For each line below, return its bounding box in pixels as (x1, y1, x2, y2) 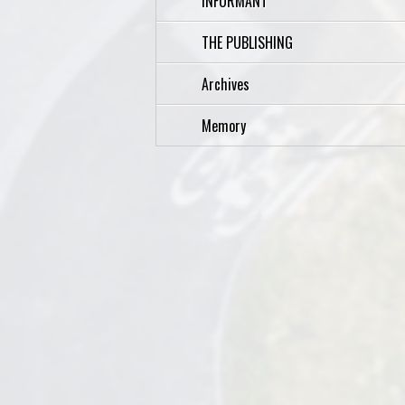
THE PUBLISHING (202, 31, 293, 53)
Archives (202, 72, 253, 95)
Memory (202, 114, 246, 137)
